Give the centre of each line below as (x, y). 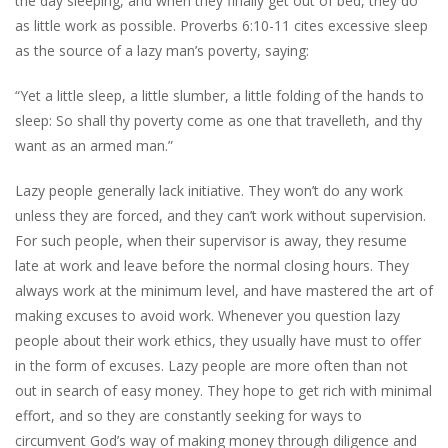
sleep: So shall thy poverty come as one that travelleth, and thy (218, 120)
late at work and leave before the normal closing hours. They (212, 265)
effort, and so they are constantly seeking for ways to (188, 415)
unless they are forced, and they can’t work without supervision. (220, 215)
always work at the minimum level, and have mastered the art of (224, 290)
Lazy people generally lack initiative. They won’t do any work (209, 190)
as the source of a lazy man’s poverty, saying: (162, 50)
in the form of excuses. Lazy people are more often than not (211, 365)
